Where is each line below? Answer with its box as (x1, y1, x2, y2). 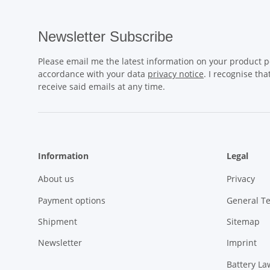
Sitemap (226, 215, 260, 227)
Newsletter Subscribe (38, 28, 173, 45)
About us (38, 173, 74, 185)
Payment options (38, 194, 105, 206)
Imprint (226, 237, 257, 249)
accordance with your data (38, 68, 148, 80)
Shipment (38, 215, 77, 227)
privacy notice (148, 68, 204, 80)
